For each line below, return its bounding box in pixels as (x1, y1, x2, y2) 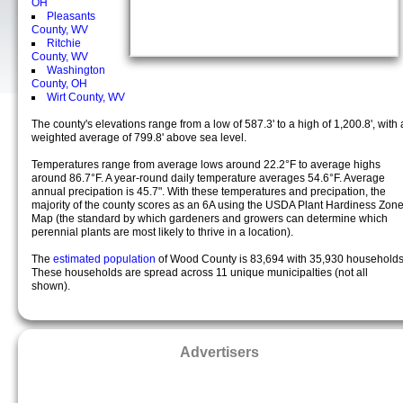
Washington (47, 64, 105, 76)
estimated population (53, 253, 158, 265)
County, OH (31, 77, 87, 90)
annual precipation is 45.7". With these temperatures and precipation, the (31, 185, 386, 198)
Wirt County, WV (47, 91, 125, 103)
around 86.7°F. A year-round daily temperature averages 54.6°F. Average (31, 172, 385, 184)
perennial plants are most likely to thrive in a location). (31, 226, 293, 238)
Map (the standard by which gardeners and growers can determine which (31, 212, 388, 225)
